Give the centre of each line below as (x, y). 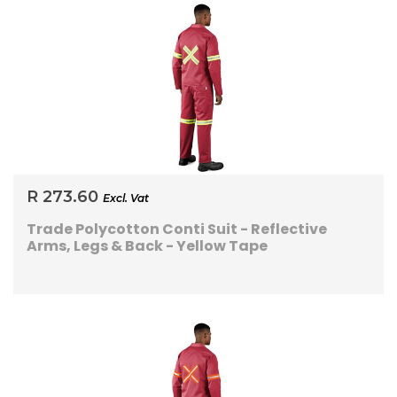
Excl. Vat (126, 198)
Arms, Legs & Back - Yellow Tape (147, 246)
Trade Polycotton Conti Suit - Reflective (177, 230)
